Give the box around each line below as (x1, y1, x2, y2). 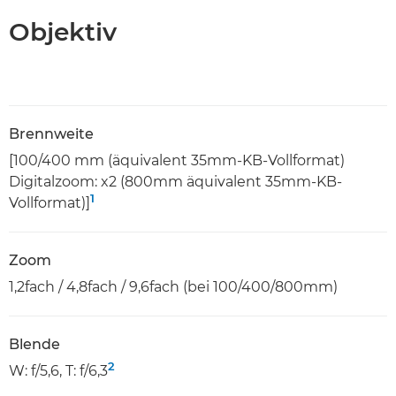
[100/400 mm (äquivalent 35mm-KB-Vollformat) (9, 151, 345, 169)
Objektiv (9, 16, 117, 47)
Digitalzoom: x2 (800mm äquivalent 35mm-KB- (9, 172, 342, 190)
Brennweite (9, 125, 94, 142)
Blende (9, 335, 60, 353)
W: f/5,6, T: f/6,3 (9, 362, 108, 379)
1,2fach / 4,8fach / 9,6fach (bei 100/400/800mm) (9, 278, 338, 295)
